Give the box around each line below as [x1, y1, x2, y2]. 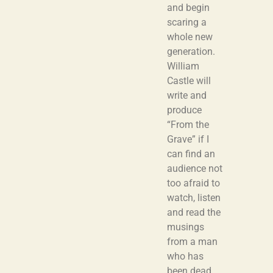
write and [167, 90, 207, 102]
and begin [167, 2, 210, 14]
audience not [167, 163, 222, 175]
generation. [167, 46, 215, 58]
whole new [167, 31, 213, 43]
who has [167, 250, 204, 263]
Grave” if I [167, 133, 209, 146]
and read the [167, 207, 221, 219]
